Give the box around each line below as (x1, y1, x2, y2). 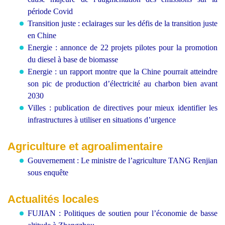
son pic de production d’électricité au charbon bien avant (28, 79, 217, 88)
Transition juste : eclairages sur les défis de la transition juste (28, 19, 217, 28)
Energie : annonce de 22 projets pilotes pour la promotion (28, 43, 217, 52)
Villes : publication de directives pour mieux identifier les (28, 103, 217, 112)
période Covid (28, 7, 73, 16)
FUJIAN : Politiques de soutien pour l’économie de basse (28, 209, 217, 217)
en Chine (28, 31, 56, 40)
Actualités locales (8, 193, 99, 205)
